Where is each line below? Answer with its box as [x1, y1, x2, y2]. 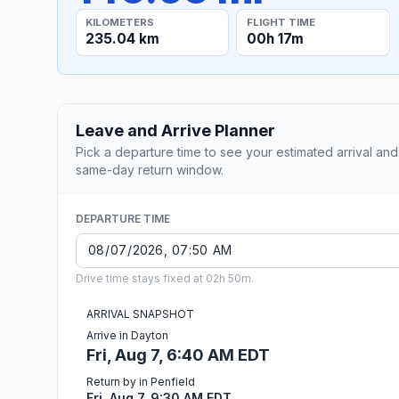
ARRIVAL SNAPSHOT [86, 306, 194, 321]
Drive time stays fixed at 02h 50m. [76, 271, 254, 285]
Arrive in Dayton [86, 328, 168, 342]
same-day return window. [76, 161, 224, 177]
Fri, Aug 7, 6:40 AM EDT [86, 345, 270, 364]
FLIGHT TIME [246, 15, 315, 28]
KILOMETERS [85, 15, 155, 28]
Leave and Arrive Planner [76, 120, 275, 140]
